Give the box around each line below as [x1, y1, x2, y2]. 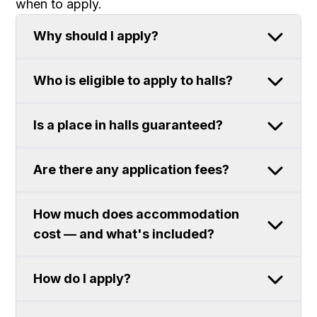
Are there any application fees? [33, 162, 230, 177]
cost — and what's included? [33, 226, 215, 241]
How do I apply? [33, 271, 134, 286]
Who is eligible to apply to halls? [33, 73, 236, 88]
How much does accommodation [33, 207, 240, 221]
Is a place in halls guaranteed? [33, 117, 224, 132]
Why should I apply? [33, 28, 159, 43]
